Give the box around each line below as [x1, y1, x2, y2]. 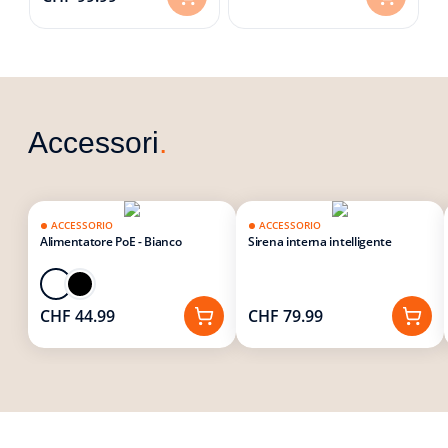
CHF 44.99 [40, 305, 115, 328]
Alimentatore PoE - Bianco [40, 233, 182, 251]
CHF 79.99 [248, 305, 323, 328]
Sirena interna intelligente [248, 233, 392, 251]
